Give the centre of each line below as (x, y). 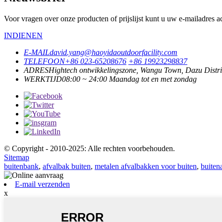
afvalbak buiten (67, 166)
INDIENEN (23, 35)
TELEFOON (44, 61)
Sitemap (17, 157)
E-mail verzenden (42, 184)
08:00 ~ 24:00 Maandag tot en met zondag (129, 79)
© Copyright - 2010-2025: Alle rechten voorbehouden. (89, 148)
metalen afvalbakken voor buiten (146, 166)
